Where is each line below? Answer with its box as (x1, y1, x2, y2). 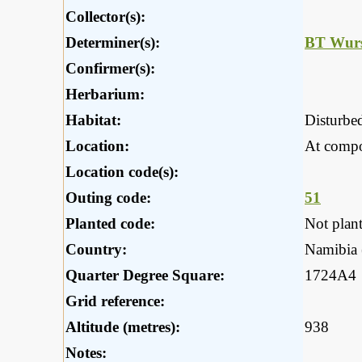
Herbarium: (65, 86, 145, 103)
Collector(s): (65, 8, 145, 26)
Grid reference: (65, 293, 165, 310)
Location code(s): (65, 163, 179, 181)
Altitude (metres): (65, 318, 180, 336)
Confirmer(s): (65, 60, 155, 78)
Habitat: (65, 112, 121, 129)
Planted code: (65, 215, 155, 233)
